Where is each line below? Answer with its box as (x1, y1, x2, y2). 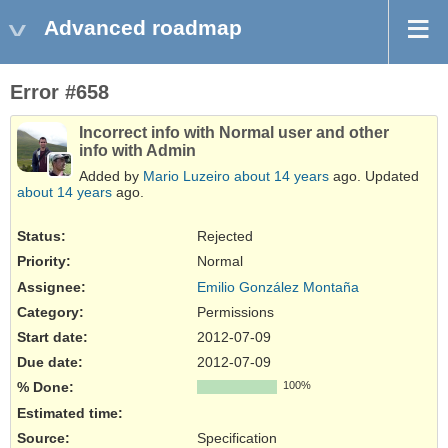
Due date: (17, 354, 83, 371)
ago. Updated (329, 168, 419, 185)
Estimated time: (17, 404, 123, 421)
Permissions (197, 303, 274, 320)
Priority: (17, 253, 71, 270)
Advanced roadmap (44, 16, 242, 39)
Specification (197, 429, 277, 446)
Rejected (197, 228, 253, 245)
